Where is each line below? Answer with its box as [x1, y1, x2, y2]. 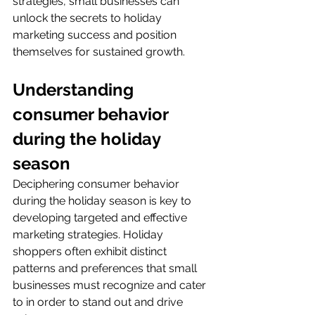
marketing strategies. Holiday [13, 228, 166, 242]
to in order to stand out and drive [13, 295, 186, 309]
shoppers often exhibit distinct [13, 245, 169, 259]
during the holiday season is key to [13, 194, 194, 208]
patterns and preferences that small [13, 262, 200, 276]
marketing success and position [13, 28, 179, 42]
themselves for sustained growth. [13, 45, 185, 59]
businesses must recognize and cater [13, 278, 209, 292]
